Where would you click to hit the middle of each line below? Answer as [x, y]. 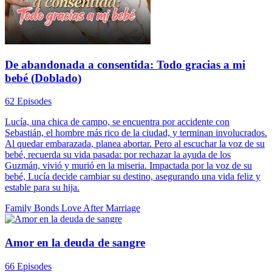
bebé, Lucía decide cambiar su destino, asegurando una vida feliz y [133, 177]
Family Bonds [33, 208]
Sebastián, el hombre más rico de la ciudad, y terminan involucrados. [136, 133]
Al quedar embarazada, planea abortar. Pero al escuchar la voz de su [135, 144]
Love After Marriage [101, 208]
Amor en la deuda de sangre [75, 243]
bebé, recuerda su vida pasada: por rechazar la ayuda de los [118, 155]
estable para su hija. [42, 188]
